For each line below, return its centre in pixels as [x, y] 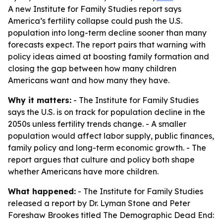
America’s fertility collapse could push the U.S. [95, 21]
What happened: [42, 191]
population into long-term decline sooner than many [107, 33]
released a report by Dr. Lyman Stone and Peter [99, 203]
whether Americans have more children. [83, 171]
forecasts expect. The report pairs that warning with [107, 45]
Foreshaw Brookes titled [55, 215]
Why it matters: [40, 100]
